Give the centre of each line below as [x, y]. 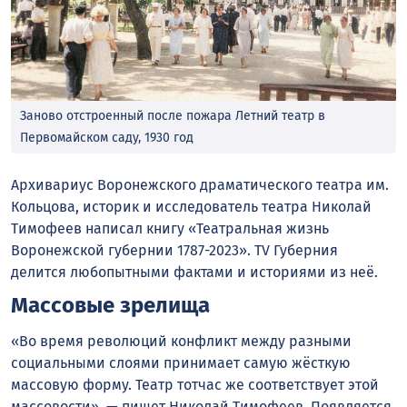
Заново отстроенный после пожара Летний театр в [173, 115]
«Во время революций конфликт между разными [181, 342]
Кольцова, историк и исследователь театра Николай [191, 206]
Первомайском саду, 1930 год [107, 137]
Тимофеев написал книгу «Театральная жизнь [170, 228]
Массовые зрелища [110, 306]
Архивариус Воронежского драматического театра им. [200, 184]
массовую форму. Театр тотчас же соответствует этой [195, 385]
